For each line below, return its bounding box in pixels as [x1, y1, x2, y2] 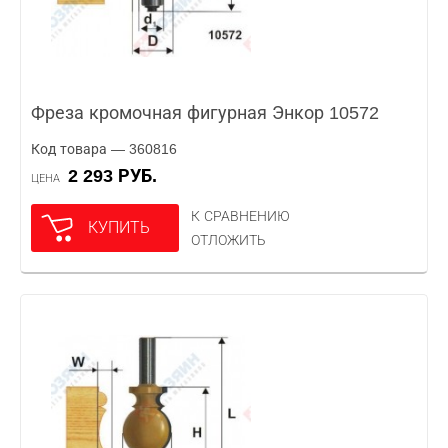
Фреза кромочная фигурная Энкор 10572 [31, 103, 379, 123]
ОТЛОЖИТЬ [191, 232, 266, 248]
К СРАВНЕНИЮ [191, 208, 290, 224]
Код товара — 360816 [31, 141, 177, 157]
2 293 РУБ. [78, 166, 157, 186]
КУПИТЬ [88, 219, 150, 236]
